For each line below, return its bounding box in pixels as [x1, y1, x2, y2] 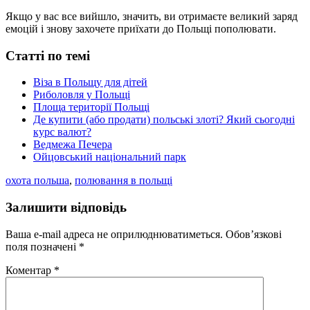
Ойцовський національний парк [33, 151, 186, 163]
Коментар [6, 264, 54, 276]
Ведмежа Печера [33, 138, 112, 151]
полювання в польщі [75, 174, 172, 187]
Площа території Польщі [33, 101, 149, 113]
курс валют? [33, 126, 91, 138]
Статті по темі [6, 48, 90, 63]
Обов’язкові [226, 228, 282, 240]
